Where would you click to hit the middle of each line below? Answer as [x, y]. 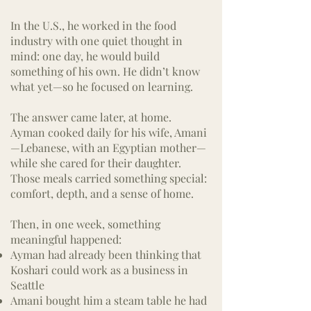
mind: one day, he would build [85, 56]
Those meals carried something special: [109, 178]
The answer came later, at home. [91, 117]
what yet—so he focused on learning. [102, 86]
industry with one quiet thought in [96, 41]
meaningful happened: [66, 239]
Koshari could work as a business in [99, 270]
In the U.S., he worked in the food [93, 25]
